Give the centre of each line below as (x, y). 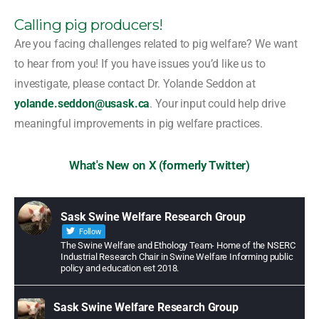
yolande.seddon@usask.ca (82, 104)
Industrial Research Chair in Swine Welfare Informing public (177, 257)
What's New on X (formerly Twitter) (159, 166)
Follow (89, 231)
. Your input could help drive (218, 104)
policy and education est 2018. (120, 268)
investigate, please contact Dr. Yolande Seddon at (135, 84)
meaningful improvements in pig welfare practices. (139, 124)
